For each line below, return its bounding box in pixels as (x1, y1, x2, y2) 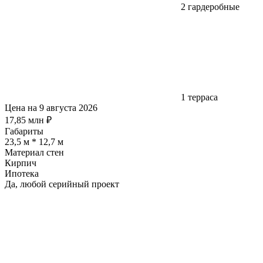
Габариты (5, 126, 43, 136)
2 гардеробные (181, 1, 240, 12)
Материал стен (5, 147, 64, 157)
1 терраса (181, 92, 218, 102)
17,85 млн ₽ (5, 114, 52, 125)
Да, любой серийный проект (5, 178, 119, 189)
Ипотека (5, 168, 39, 178)
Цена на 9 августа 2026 (5, 102, 97, 113)
